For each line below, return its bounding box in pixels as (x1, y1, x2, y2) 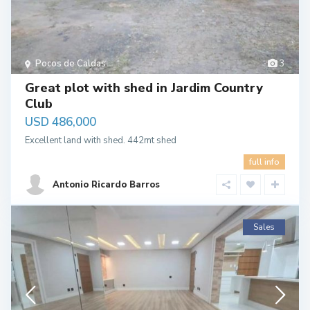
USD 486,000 (25, 113, 96, 130)
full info (249, 156, 280, 167)
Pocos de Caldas (35, 57, 106, 70)
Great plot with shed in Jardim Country (25, 79, 263, 96)
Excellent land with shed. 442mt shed (25, 134, 176, 147)
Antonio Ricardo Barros (53, 178, 160, 191)
